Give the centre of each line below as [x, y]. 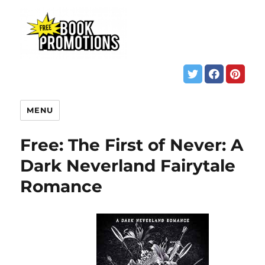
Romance [62, 186]
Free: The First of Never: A [132, 145]
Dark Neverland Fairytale [128, 165]
